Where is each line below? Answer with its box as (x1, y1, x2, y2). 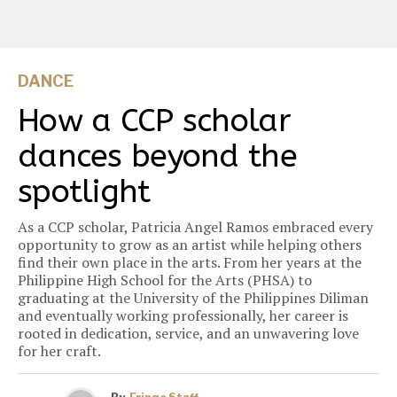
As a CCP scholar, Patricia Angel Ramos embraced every (18, 217, 373, 237)
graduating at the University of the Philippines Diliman (18, 288, 369, 308)
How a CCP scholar (18, 102, 291, 140)
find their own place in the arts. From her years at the (18, 253, 362, 273)
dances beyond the (18, 137, 297, 175)
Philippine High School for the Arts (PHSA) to (18, 270, 312, 291)
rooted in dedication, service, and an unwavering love (18, 323, 359, 344)
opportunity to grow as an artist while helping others (18, 235, 362, 255)
